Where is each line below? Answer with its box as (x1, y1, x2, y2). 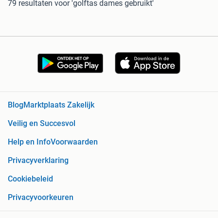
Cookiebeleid (8, 174, 53, 184)
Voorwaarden (51, 137, 98, 147)
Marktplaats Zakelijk (23, 100, 94, 110)
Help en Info (8, 137, 51, 147)
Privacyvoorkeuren (8, 193, 73, 202)
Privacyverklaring (8, 156, 69, 165)
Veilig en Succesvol (8, 119, 75, 128)
